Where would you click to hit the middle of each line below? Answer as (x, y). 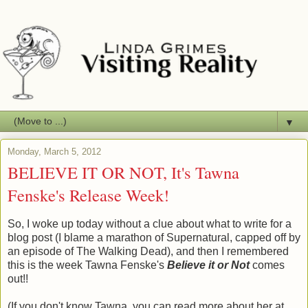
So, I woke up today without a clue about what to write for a (150, 223)
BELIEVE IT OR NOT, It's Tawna (123, 172)
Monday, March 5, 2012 (54, 151)
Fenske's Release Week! (88, 195)
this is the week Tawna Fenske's (87, 265)
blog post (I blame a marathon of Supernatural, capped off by (154, 237)
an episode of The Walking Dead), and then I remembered (148, 251)
